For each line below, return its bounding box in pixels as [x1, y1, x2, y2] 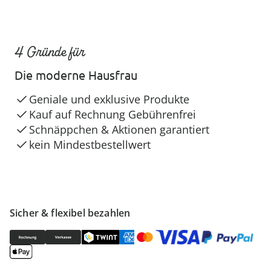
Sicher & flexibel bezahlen [10, 206, 131, 220]
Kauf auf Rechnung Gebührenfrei [29, 107, 196, 122]
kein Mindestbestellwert [29, 137, 151, 152]
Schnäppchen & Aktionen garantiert [29, 122, 209, 137]
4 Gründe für [15, 43, 85, 60]
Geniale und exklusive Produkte [29, 92, 189, 106]
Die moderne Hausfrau [15, 67, 137, 82]
